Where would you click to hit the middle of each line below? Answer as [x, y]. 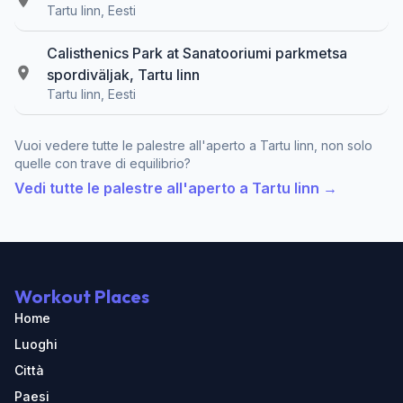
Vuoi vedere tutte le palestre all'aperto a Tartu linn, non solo [193, 145]
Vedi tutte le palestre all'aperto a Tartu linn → [176, 188]
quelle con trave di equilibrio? [103, 163]
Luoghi [36, 344]
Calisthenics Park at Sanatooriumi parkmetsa [197, 53]
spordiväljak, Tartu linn [123, 74]
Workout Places [82, 296]
